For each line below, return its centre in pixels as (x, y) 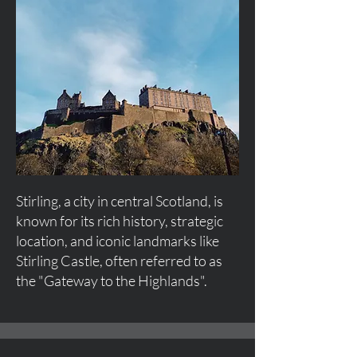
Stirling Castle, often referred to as (119, 261)
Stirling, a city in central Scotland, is (120, 201)
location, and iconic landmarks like (118, 241)
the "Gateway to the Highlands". (113, 280)
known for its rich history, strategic (120, 221)
